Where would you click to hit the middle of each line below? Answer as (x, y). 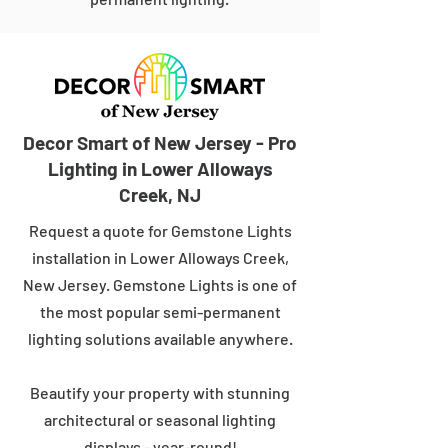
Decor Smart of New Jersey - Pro (160, 142)
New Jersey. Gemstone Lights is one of (160, 284)
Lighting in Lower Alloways (160, 168)
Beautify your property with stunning (160, 392)
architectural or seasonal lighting (160, 419)
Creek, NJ (160, 194)
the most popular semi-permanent (160, 311)
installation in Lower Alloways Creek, (160, 257)
